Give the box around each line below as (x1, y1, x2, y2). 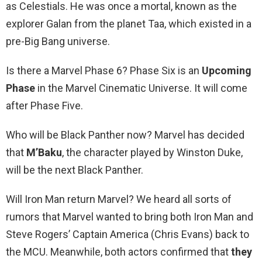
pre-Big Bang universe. (6, 35, 110, 48)
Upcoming (202, 64, 251, 77)
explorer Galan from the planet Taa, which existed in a (6, 18, 251, 30)
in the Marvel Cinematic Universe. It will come (35, 82, 247, 95)
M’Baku (26, 146, 62, 159)
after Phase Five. (6, 99, 83, 112)
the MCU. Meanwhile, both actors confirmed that (6, 246, 231, 258)
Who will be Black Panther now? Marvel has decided (6, 129, 244, 142)
